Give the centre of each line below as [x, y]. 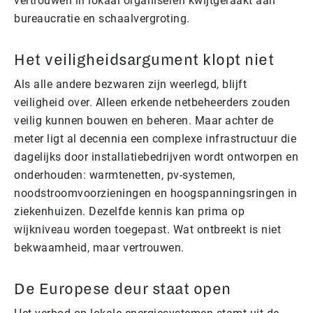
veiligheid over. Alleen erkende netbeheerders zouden [152, 102]
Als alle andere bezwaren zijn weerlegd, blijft [130, 84]
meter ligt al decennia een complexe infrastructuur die [155, 138]
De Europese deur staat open [123, 289]
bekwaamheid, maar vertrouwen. [99, 247]
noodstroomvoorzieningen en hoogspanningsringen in [156, 193]
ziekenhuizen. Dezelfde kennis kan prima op [129, 211]
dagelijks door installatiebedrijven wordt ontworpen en [156, 156]
